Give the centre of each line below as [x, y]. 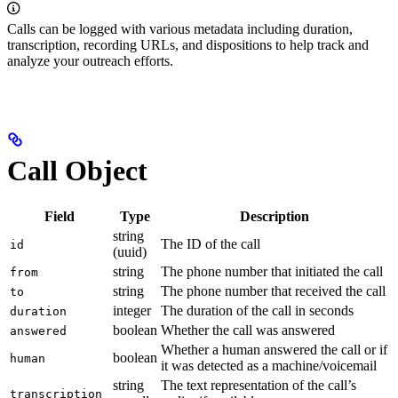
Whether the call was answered [248, 330]
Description [275, 217]
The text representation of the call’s [259, 386]
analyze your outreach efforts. [90, 61]
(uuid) [130, 252]
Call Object [77, 170]
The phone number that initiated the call [272, 272]
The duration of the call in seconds [257, 311]
